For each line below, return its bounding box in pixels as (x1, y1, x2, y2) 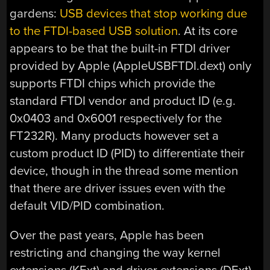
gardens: (10, 5, 60, 21)
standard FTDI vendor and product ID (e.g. (10, 93, 236, 108)
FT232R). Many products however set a (10, 128, 219, 143)
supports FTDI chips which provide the (10, 75, 216, 91)
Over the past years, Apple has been (10, 227, 204, 243)
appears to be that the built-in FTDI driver (10, 40, 231, 56)
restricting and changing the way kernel (10, 245, 221, 260)
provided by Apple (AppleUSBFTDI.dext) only (10, 58, 252, 74)
